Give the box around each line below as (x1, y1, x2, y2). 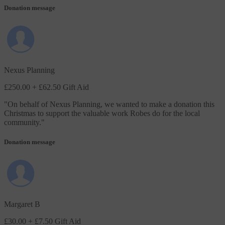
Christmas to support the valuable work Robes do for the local (4, 108, 200, 118)
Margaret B (4, 200, 40, 209)
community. (4, 118, 41, 127)
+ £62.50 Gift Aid (32, 82, 89, 91)
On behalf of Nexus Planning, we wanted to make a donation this (8, 99, 214, 108)
